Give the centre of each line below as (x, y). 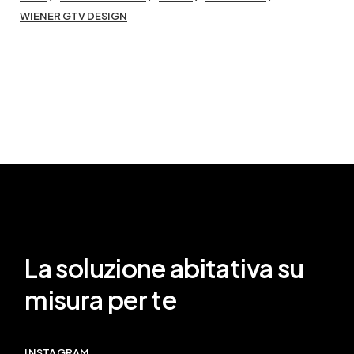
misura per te (101, 299)
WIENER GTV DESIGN (73, 16)
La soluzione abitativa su (164, 268)
